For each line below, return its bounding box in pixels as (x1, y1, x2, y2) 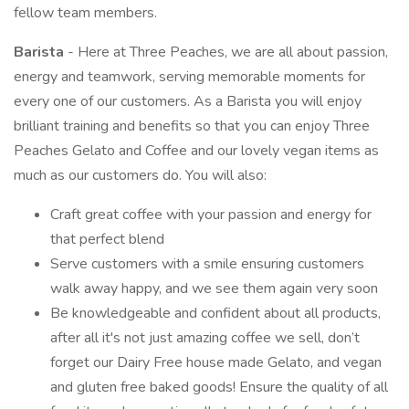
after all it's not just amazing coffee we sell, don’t (50, 328, 360, 348)
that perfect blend (50, 229, 164, 249)
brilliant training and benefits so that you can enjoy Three (14, 116, 370, 136)
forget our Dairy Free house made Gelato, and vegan (50, 352, 382, 372)
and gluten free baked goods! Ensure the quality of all (50, 377, 388, 397)
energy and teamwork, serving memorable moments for (14, 67, 365, 87)
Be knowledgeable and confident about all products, (50, 303, 381, 323)
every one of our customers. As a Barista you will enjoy (14, 91, 362, 111)
